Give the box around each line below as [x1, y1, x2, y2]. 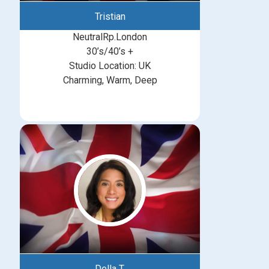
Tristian [94, 11, 125, 23]
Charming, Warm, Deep [62, 74, 157, 86]
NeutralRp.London [73, 31, 147, 43]
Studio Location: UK [69, 60, 151, 72]
